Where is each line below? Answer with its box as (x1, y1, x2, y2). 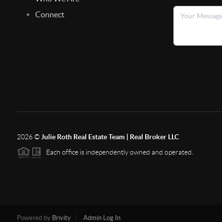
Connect (35, 9, 64, 19)
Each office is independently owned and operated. (41, 148, 193, 156)
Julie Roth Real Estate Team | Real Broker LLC (41, 132, 179, 141)
